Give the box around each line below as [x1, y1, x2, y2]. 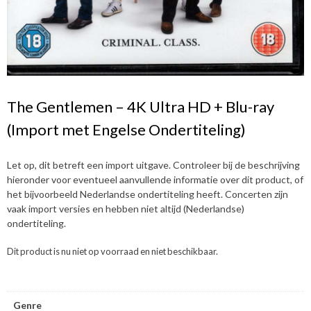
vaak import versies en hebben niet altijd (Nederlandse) [7, 202, 244, 215]
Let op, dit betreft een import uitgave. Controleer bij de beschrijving [7, 158, 300, 171]
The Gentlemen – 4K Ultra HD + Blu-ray [7, 96, 274, 116]
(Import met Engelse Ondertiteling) [7, 119, 246, 139]
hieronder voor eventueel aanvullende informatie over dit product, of [7, 173, 303, 185]
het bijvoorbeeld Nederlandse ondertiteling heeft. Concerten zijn [7, 187, 288, 200]
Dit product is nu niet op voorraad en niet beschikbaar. [7, 245, 218, 257]
